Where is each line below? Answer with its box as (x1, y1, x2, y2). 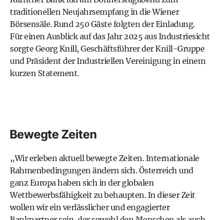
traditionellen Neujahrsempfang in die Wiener (10, 7, 179, 17)
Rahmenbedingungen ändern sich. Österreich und (10, 165, 193, 175)
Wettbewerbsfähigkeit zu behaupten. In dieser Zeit (10, 190, 195, 200)
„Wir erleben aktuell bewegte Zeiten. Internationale (10, 153, 199, 163)
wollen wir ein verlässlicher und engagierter (10, 202, 169, 212)
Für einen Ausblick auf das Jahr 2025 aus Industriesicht (10, 31, 210, 41)
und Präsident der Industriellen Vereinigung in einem (10, 56, 205, 66)
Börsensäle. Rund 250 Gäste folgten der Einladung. (10, 19, 195, 29)
